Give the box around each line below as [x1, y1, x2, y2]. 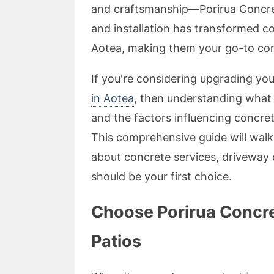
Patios [91, 231, 141, 251]
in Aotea [91, 91, 134, 105]
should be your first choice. [91, 169, 232, 183]
